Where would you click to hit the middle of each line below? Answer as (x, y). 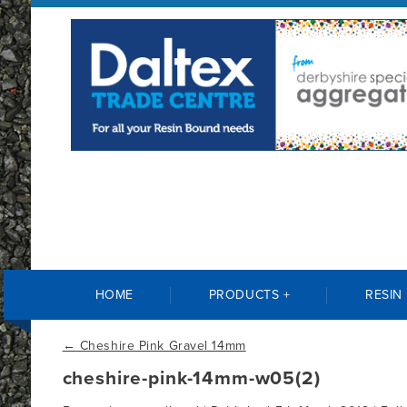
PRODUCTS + (249, 295)
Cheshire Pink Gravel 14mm (161, 346)
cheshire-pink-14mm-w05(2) (191, 378)
